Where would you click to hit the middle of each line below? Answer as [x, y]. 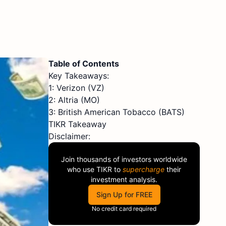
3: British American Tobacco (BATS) [117, 112]
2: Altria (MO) [74, 100]
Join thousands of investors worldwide [124, 159]
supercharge [144, 169]
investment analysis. [124, 179]
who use [82, 169]
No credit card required [124, 209]
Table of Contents [84, 64]
